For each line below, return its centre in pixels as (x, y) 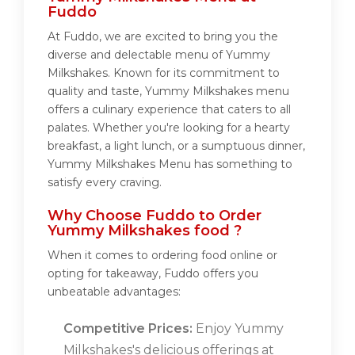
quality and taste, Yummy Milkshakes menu (168, 92)
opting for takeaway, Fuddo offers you (153, 274)
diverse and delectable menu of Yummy (159, 55)
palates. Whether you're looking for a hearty (169, 128)
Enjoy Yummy (238, 329)
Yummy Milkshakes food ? (145, 231)
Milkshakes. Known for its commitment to (164, 73)
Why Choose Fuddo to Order (155, 216)
